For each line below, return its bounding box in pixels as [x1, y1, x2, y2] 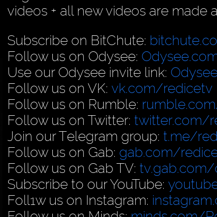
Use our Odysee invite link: [7, 64, 170, 80]
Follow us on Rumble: [7, 96, 142, 112]
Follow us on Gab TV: [7, 160, 139, 176]
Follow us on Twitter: [7, 112, 134, 128]
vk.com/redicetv [111, 80, 213, 96]
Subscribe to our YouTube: [7, 176, 168, 192]
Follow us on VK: [7, 80, 111, 96]
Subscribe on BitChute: [7, 32, 150, 48]
